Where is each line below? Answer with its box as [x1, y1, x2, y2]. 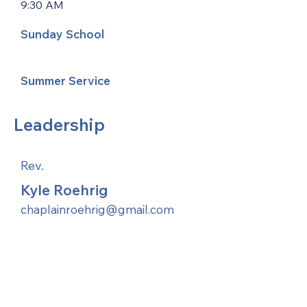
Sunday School [21, 27, 104, 41]
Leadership [14, 114, 105, 135]
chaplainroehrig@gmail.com [21, 202, 174, 217]
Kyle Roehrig [21, 181, 108, 199]
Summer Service [21, 73, 110, 88]
